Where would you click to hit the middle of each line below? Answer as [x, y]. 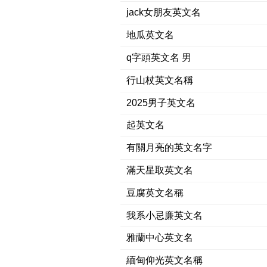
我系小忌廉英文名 [164, 215]
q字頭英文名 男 [159, 57]
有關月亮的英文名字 [169, 148]
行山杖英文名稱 [159, 80]
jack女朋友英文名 [163, 13]
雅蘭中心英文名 [159, 238]
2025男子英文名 [161, 103]
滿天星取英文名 [159, 170]
